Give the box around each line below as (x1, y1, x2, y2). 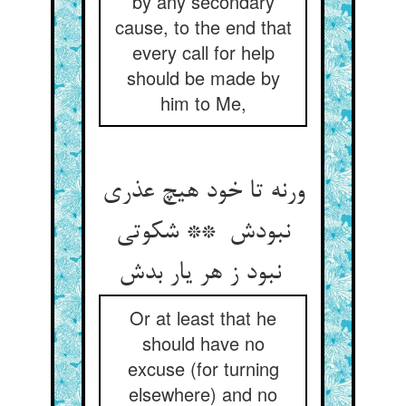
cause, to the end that (114, 14, 292, 40)
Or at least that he (130, 304, 276, 331)
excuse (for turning (127, 355, 279, 382)
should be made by (126, 64, 280, 91)
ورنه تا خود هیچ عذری (101, 178, 304, 207)
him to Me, (159, 90, 246, 116)
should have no (141, 330, 265, 356)
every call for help (131, 39, 275, 65)
